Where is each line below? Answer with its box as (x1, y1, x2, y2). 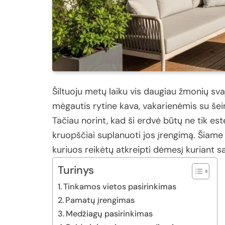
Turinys (58, 163, 94, 178)
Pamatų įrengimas (65, 195, 135, 206)
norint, (81, 115, 110, 127)
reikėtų (85, 144, 116, 156)
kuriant (186, 144, 217, 156)
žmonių (179, 85, 211, 98)
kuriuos (52, 144, 85, 156)
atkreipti (116, 144, 153, 156)
